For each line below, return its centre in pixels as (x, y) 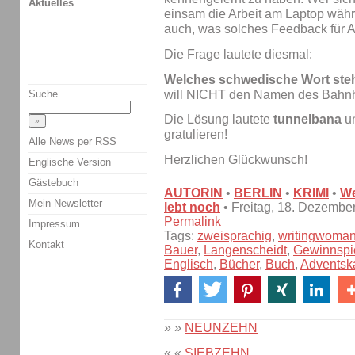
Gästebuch (53, 182)
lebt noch (192, 208)
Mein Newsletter (65, 203)
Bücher (239, 265)
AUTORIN (193, 193)
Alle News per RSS (73, 141)
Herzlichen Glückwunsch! (236, 160)
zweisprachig (235, 236)
